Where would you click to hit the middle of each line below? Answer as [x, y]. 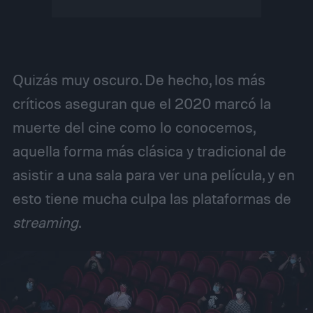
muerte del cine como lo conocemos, [133, 127]
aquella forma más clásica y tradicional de [149, 151]
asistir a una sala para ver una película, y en [153, 174]
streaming [45, 222]
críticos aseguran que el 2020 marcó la [141, 103]
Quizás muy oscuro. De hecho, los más [139, 79]
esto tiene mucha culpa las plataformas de [152, 198]
